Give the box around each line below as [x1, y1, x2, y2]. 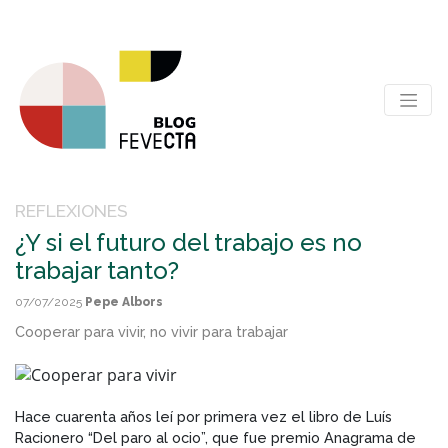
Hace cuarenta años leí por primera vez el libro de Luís [15, 407, 392, 425]
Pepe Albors [85, 295, 163, 309]
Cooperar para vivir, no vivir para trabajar [15, 323, 288, 340]
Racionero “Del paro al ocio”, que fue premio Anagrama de [15, 428, 416, 446]
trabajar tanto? [15, 256, 179, 285]
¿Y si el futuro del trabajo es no [15, 228, 362, 257]
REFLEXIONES [15, 200, 128, 221]
